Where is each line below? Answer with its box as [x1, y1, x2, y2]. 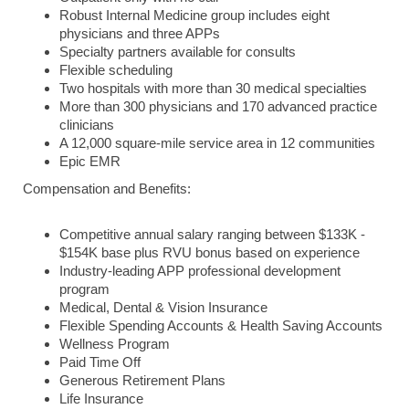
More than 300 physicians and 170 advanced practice [59, 100, 377, 114]
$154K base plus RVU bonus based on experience [59, 246, 360, 260]
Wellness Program [59, 337, 170, 351]
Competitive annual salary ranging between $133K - [59, 227, 365, 242]
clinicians [59, 118, 114, 132]
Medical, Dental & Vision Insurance [59, 300, 267, 315]
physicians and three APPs [59, 26, 220, 41]
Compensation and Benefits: [23, 182, 191, 196]
